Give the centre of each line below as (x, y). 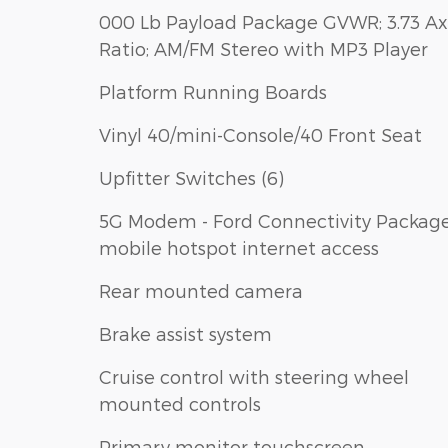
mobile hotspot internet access (239, 247)
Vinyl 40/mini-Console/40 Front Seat (260, 134)
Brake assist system (185, 333)
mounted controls (180, 403)
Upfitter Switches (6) (191, 177)
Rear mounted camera (201, 290)
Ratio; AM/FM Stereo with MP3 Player (263, 48)
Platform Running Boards (213, 91)
